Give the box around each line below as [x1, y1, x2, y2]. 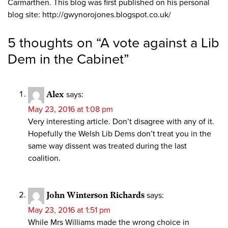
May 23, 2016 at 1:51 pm [28, 205, 110, 215]
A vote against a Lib [100, 34, 219, 51]
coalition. [28, 153, 61, 163]
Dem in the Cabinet [8, 50, 124, 68]
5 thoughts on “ [8, 34, 100, 51]
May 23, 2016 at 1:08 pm [28, 104, 113, 115]
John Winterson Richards [46, 190, 145, 200]
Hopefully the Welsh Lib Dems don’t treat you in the [28, 128, 211, 139]
